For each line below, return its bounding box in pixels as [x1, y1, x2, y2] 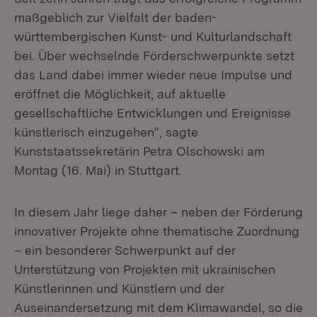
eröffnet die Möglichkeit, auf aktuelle [14, 86, 226, 101]
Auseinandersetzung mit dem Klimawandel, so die [14, 300, 303, 315]
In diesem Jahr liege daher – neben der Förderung [14, 204, 303, 219]
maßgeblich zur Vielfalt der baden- [14, 10, 217, 25]
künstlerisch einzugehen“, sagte [14, 125, 198, 139]
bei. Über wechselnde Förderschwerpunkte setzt [14, 48, 294, 63]
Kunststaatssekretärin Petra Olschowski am [14, 144, 265, 158]
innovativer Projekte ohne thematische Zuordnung [14, 224, 299, 238]
